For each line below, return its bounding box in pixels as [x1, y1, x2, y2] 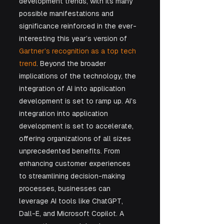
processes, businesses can [19, 184, 112, 192]
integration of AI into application [19, 84, 127, 92]
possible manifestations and [19, 9, 115, 17]
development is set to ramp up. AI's [19, 97, 138, 105]
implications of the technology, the [19, 72, 138, 80]
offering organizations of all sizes [19, 134, 133, 142]
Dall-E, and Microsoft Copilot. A [19, 209, 126, 217]
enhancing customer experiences [19, 159, 132, 167]
